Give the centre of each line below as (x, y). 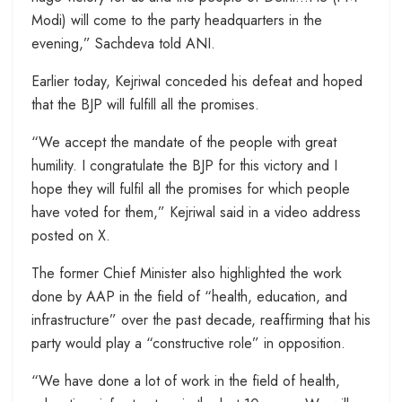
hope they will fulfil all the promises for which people (191, 188)
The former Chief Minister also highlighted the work (187, 273)
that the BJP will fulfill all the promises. (145, 104)
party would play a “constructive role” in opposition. (188, 343)
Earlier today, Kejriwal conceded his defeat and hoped (197, 81)
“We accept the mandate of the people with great (184, 142)
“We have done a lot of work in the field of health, (186, 380)
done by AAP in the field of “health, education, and (189, 296)
